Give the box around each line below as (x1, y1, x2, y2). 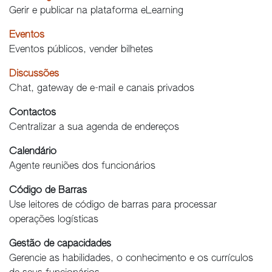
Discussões (9, 69, 59, 79)
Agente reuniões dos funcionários (9, 161, 155, 171)
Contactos (9, 108, 56, 118)
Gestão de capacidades (9, 239, 111, 249)
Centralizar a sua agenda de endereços (9, 123, 179, 132)
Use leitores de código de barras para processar (9, 200, 217, 210)
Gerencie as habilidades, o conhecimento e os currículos (9, 254, 253, 263)
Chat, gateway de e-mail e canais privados (9, 84, 194, 93)
